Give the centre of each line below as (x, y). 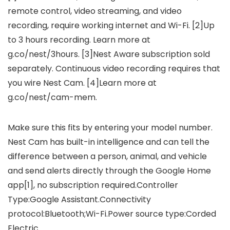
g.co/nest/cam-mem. (52, 98)
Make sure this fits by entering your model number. (110, 128)
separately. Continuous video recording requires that (114, 69)
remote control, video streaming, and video (95, 11)
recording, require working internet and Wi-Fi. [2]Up (111, 26)
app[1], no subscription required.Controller (93, 185)
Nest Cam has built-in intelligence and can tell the (109, 142)
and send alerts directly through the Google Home (109, 171)
